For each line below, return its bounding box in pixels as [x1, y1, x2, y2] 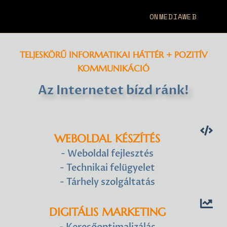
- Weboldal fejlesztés [61, 147, 154, 161]
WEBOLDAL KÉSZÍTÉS [54, 132, 160, 146]
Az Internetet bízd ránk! [38, 82, 189, 99]
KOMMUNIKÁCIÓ [78, 63, 149, 74]
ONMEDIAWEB [149, 11, 197, 22]
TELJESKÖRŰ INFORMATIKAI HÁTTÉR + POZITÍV [20, 49, 207, 60]
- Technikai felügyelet [59, 162, 155, 175]
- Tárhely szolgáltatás [59, 176, 155, 189]
